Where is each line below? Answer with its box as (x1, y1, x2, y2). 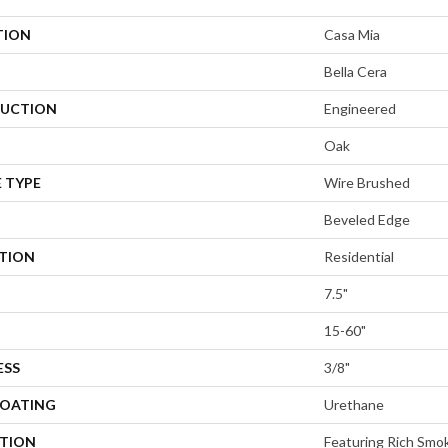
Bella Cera (324, 63, 387, 81)
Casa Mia (324, 26, 380, 44)
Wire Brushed (324, 174, 410, 192)
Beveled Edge (324, 211, 410, 229)
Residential (324, 248, 394, 266)
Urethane (324, 396, 384, 414)
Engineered (324, 100, 396, 118)
